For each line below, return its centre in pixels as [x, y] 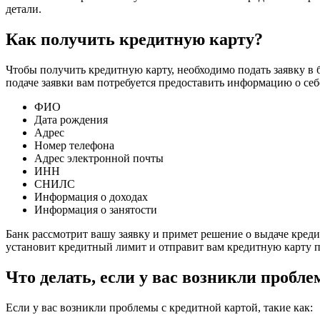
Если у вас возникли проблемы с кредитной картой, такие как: [159, 307]
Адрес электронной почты [99, 158]
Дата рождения [71, 119]
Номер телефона [74, 145]
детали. [24, 9]
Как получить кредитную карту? [134, 39]
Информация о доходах [91, 196]
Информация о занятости [96, 209]
